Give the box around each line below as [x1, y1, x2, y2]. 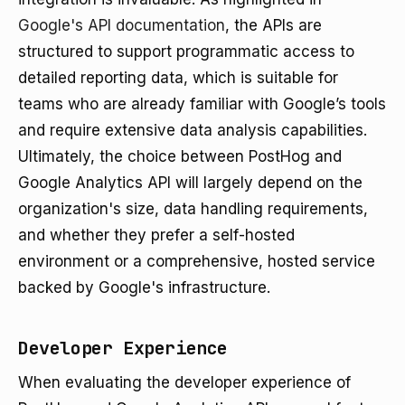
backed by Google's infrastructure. [18, 278, 270, 297]
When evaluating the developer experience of [18, 373, 351, 391]
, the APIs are [225, 16, 322, 34]
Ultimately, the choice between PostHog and [18, 147, 342, 165]
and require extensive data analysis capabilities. [18, 121, 367, 139]
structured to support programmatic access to [18, 42, 354, 61]
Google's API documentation [18, 16, 225, 34]
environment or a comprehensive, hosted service [18, 252, 375, 270]
